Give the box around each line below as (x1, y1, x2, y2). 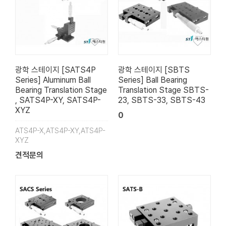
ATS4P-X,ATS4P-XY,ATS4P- (15, 126, 105, 136)
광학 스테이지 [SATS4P (15, 65, 96, 75)
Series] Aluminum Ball (15, 75, 91, 85)
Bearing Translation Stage (15, 85, 107, 95)
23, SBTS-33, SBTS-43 (118, 95, 205, 105)
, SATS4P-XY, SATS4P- (15, 95, 101, 105)
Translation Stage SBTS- (118, 85, 209, 95)
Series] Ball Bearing (118, 75, 187, 85)
